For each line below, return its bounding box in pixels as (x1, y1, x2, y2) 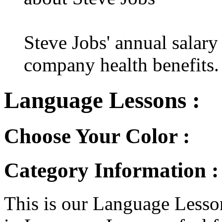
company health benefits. (24, 54, 219, 76)
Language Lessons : (4, 87, 200, 113)
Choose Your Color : (4, 124, 190, 148)
